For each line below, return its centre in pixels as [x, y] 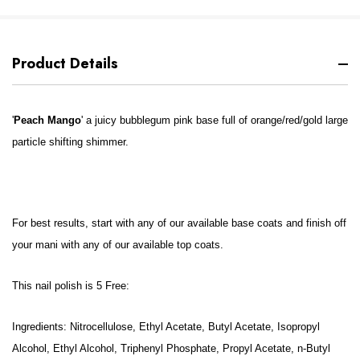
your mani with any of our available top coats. [118, 245]
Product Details [65, 64]
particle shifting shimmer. [70, 142]
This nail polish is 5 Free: [71, 286]
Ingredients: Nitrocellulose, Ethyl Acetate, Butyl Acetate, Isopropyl [166, 327]
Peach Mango [47, 121]
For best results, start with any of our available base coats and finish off [179, 223]
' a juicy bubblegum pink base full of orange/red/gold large [215, 121]
